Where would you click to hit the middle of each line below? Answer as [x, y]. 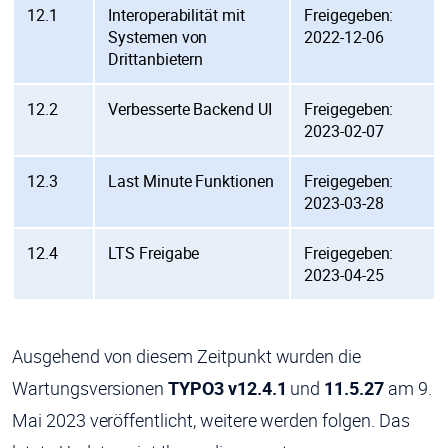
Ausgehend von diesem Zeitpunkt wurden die [187, 356]
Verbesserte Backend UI [190, 109]
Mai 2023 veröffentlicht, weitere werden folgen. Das [211, 420]
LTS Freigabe [154, 253]
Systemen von [158, 37]
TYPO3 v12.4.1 [227, 388]
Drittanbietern [156, 59]
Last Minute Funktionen [191, 181]
